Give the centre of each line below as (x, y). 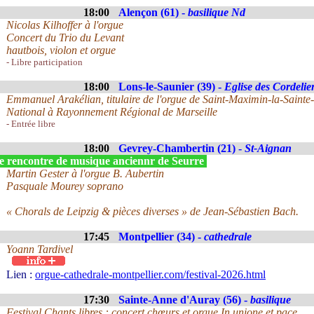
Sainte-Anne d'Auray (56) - (184, 300)
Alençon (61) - (153, 12)
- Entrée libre (31, 124)
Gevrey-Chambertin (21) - (182, 148)
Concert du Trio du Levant (65, 37)
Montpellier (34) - (161, 237)
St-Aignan (268, 148)
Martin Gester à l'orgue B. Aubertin (85, 173)
